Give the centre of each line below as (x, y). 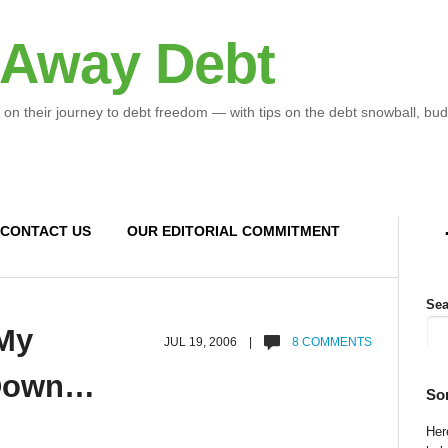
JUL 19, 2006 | (214, 342)
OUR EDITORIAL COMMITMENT (233, 231)
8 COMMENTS (331, 342)
